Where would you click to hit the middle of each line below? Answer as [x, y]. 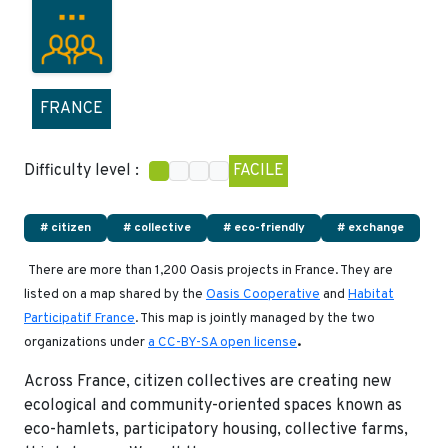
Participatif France [79, 318]
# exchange [370, 227]
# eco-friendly [264, 227]
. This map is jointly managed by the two [255, 318]
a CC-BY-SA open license [222, 342]
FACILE [258, 170]
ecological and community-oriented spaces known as [213, 405]
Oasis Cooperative [263, 294]
